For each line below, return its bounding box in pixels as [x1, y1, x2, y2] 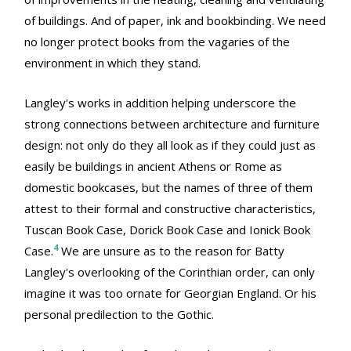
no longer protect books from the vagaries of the [24, 34, 290, 50]
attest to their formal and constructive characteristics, [24, 201, 316, 217]
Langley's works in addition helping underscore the [24, 95, 296, 111]
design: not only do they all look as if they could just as [24, 137, 316, 154]
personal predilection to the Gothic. [24, 306, 214, 323]
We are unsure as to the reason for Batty [58, 243, 284, 259]
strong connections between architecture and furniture [24, 116, 320, 132]
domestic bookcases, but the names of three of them [24, 179, 313, 196]
